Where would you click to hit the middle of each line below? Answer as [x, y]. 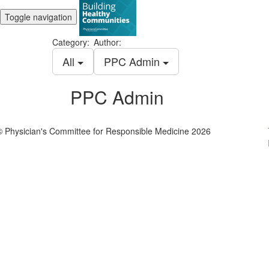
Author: [107, 42]
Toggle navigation [38, 17]
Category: [71, 42]
